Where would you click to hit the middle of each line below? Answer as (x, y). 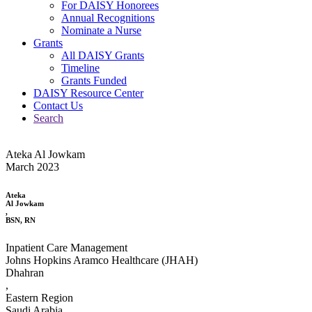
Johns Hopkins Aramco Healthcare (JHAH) (102, 260)
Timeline (80, 68)
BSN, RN (21, 220)
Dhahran (25, 272)
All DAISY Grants (103, 55)
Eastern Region (39, 297)
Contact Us (58, 105)
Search (48, 118)
